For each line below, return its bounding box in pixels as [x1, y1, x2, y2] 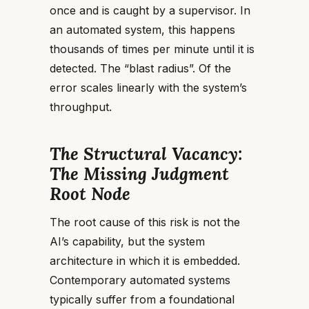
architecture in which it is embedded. [50, 254, 240, 268]
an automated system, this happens [50, 23, 235, 37]
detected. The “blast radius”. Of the [50, 61, 231, 75]
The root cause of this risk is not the [50, 215, 240, 229]
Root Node [50, 183, 130, 205]
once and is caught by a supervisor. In [50, 3, 250, 17]
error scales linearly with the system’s [50, 81, 247, 94]
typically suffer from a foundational [50, 292, 235, 306]
